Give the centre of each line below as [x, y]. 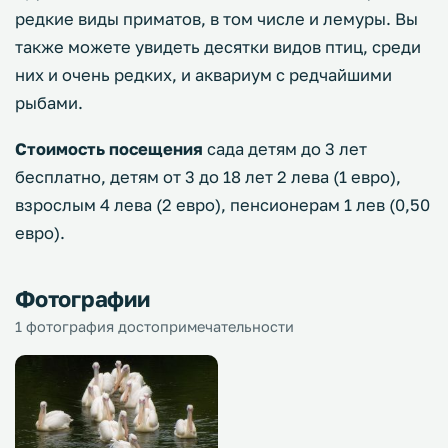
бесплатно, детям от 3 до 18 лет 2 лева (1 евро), [208, 177]
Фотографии [82, 298]
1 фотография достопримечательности [154, 326]
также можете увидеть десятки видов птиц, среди [218, 47]
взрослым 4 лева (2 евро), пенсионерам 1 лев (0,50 [222, 205]
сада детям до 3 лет [285, 149]
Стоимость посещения [109, 149]
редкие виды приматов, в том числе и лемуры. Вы [216, 19]
